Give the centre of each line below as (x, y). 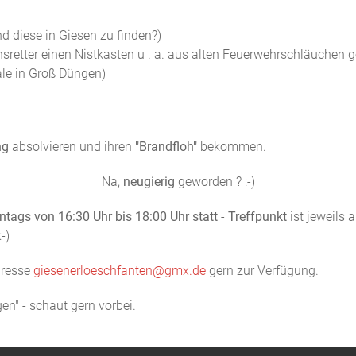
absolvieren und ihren (74, 147)
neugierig (150, 182)
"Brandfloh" (166, 147)
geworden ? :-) (216, 182)
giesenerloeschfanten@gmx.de (120, 271)
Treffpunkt (259, 217)
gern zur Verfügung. (262, 271)
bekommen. (232, 147)
